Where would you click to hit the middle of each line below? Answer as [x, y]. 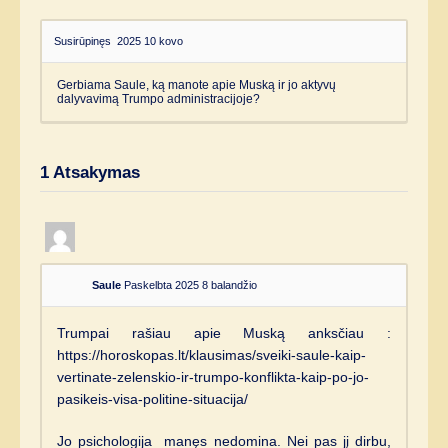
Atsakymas [94, 172]
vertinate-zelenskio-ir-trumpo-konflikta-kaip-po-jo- [213, 376]
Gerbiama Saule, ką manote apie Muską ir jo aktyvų [196, 84]
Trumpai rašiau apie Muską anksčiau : [224, 332]
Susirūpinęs [85, 40]
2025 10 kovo [150, 40]
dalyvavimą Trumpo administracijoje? [158, 98]
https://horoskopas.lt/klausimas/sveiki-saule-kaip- [211, 354]
